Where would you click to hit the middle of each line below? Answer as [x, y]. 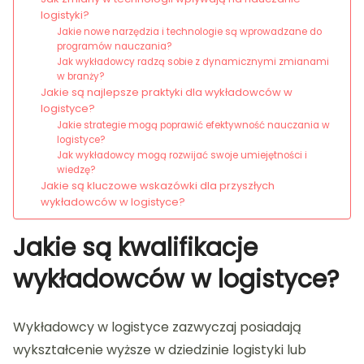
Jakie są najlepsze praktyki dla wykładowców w [166, 93]
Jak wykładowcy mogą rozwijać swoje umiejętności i [182, 156]
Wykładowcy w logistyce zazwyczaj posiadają [157, 327]
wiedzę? [77, 170]
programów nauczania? [115, 47]
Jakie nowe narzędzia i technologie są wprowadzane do [190, 32]
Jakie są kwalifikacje [135, 248]
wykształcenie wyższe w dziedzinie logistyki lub [160, 350]
